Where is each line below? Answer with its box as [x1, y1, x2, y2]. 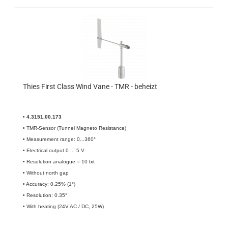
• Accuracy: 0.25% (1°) [23, 181, 75, 187]
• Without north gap [23, 170, 70, 176]
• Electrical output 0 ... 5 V [23, 148, 84, 153]
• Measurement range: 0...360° [23, 136, 96, 142]
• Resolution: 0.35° [23, 192, 67, 198]
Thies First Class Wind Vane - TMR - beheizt [23, 82, 157, 91]
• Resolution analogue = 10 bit [23, 159, 95, 164]
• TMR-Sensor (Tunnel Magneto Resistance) [23, 125, 126, 131]
